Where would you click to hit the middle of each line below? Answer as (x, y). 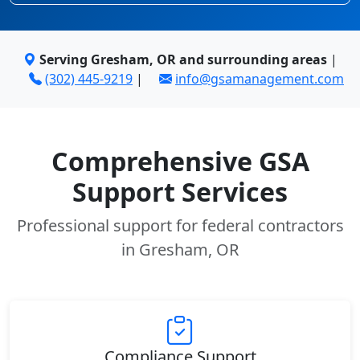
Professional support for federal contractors (180, 225)
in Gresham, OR (180, 250)
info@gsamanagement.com (260, 79)
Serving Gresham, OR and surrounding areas (183, 59)
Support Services (180, 192)
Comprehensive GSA (180, 161)
